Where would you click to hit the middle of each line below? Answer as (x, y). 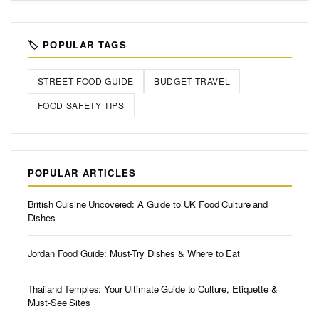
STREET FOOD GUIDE (85, 81)
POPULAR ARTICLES (82, 173)
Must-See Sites (59, 302)
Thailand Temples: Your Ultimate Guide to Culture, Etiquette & (152, 288)
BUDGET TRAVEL (192, 81)
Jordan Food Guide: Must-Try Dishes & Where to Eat (134, 253)
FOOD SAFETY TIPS (81, 105)
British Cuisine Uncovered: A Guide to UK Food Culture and (148, 204)
